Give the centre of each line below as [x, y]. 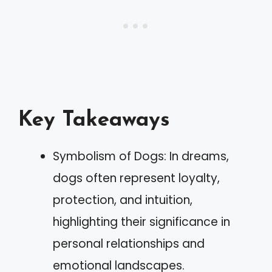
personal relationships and [129, 243]
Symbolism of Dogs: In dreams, [141, 156]
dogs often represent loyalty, [136, 178]
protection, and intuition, [123, 200]
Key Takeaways [94, 120]
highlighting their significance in [141, 222]
